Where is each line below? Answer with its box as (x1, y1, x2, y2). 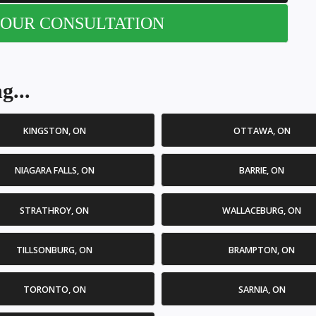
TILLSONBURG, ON (16, 243, 92, 256)
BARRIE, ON (239, 164, 284, 177)
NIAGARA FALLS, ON (14, 164, 95, 177)
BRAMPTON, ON (229, 243, 295, 256)
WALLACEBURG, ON (222, 204, 301, 217)
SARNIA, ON (238, 284, 286, 296)
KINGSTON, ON (23, 125, 86, 138)
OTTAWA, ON (233, 125, 291, 138)
